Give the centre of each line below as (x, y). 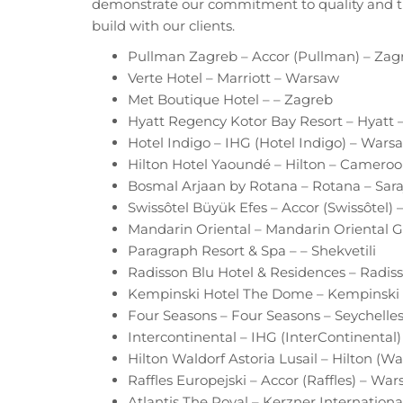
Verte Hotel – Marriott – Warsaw (233, 77)
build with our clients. (163, 25)
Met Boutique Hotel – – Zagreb (230, 99)
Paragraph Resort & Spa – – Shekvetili (252, 250)
